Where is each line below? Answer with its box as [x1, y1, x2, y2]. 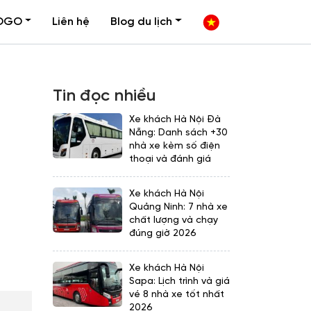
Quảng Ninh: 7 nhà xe [129, 202, 228, 212]
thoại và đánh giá [129, 154, 211, 165]
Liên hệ [52, 15, 90, 28]
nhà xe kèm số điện [129, 141, 220, 151]
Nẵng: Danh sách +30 [129, 128, 228, 138]
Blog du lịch [110, 15, 173, 28]
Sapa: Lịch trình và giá [129, 276, 230, 287]
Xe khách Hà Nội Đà [129, 115, 221, 125]
